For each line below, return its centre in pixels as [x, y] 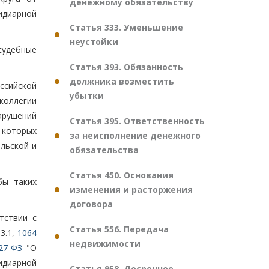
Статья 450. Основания [122, 175]
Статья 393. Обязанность [126, 67]
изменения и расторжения [131, 189]
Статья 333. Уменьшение [126, 27]
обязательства [104, 150]
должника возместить [122, 81]
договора [91, 204]
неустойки [94, 42]
